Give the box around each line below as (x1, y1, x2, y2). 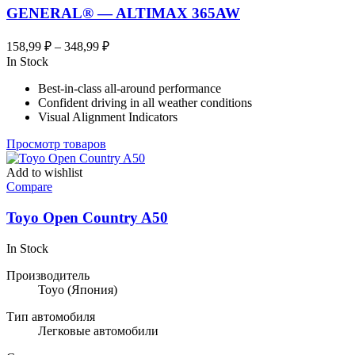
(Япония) (64, 282, 117, 296)
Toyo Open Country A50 (6, 208, 168, 226)
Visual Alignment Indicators (38, 110, 177, 124)
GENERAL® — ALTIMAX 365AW (6, 5, 240, 22)
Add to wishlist (6, 166, 82, 180)
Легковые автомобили (38, 323, 158, 338)
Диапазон (109, 36, 161, 51)
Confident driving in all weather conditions (38, 96, 252, 110)
